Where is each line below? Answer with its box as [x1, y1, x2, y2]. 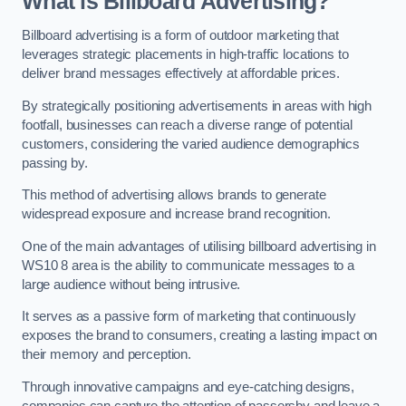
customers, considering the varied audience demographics [22, 136, 361, 151]
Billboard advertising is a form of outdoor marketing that [22, 28, 339, 43]
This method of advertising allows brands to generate [22, 188, 326, 203]
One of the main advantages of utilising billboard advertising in [22, 238, 376, 254]
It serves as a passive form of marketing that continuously [22, 309, 356, 324]
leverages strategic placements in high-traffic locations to [22, 47, 349, 62]
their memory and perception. [22, 347, 195, 362]
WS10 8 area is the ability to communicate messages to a [22, 257, 355, 273]
